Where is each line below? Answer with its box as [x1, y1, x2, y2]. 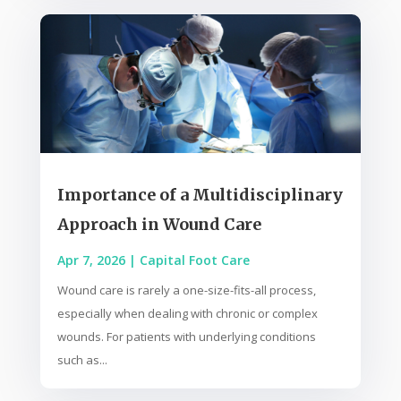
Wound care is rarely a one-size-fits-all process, [56, 282, 316, 299]
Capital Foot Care [139, 252, 250, 269]
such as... [56, 352, 107, 369]
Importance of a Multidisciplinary [56, 184, 343, 206]
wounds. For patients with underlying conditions [56, 328, 316, 346]
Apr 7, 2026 [56, 252, 125, 269]
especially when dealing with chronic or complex [56, 305, 318, 322]
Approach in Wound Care [56, 214, 261, 235]
